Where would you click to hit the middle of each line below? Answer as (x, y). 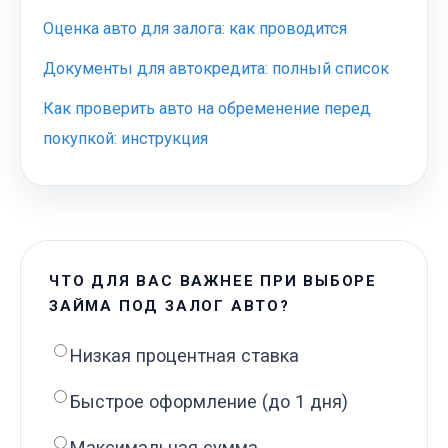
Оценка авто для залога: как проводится (195, 28)
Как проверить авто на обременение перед (207, 108)
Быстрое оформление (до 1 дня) (209, 401)
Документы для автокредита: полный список (216, 68)
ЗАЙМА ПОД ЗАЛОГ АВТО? (169, 305)
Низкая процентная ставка (184, 355)
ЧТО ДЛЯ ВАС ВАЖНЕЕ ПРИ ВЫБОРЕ (213, 280)
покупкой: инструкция (125, 138)
